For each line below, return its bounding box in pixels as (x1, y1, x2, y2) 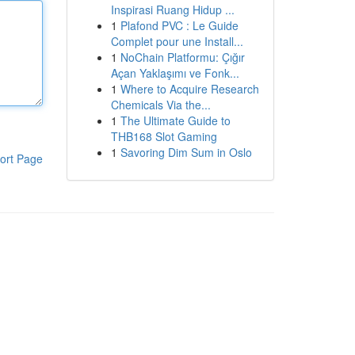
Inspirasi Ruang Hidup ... (110, 2, 235, 17)
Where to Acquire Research (120, 81, 259, 97)
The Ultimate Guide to (120, 113, 231, 128)
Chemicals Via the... (110, 97, 211, 113)
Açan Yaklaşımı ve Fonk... (110, 65, 239, 81)
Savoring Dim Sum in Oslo (120, 144, 252, 160)
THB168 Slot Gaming (110, 128, 217, 144)
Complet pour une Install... (110, 33, 243, 49)
